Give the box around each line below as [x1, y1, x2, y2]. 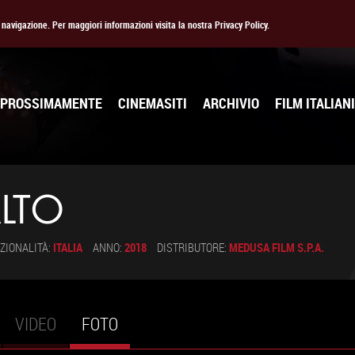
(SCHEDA [118, 312, 178, 335]
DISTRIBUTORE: [157, 239, 229, 255]
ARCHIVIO [203, 94, 259, 113]
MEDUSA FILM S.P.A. [229, 239, 324, 255]
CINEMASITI [118, 94, 187, 113]
